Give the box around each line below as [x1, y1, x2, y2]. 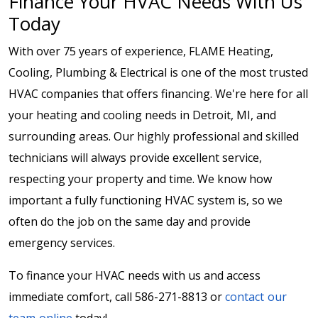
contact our [225, 289, 287, 305]
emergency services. [9, 235, 118, 251]
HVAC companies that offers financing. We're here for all [9, 86, 308, 102]
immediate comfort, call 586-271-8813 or [9, 289, 225, 305]
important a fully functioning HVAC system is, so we [9, 192, 283, 209]
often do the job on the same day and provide [9, 214, 251, 230]
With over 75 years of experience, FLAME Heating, [9, 43, 273, 60]
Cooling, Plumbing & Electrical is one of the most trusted [9, 65, 308, 81]
